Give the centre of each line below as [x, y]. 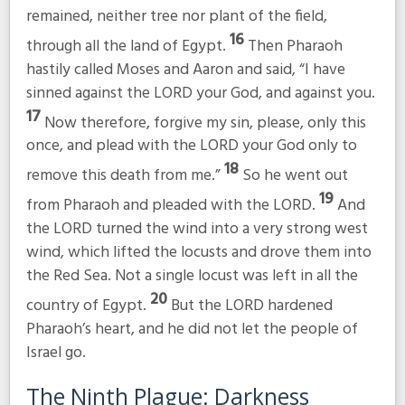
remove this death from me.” [125, 176]
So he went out [295, 176]
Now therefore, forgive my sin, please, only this [205, 123]
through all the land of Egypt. [127, 46]
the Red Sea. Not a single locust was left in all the [192, 277]
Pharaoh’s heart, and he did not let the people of [192, 330]
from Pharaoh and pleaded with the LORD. [172, 206]
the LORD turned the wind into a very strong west [197, 230]
